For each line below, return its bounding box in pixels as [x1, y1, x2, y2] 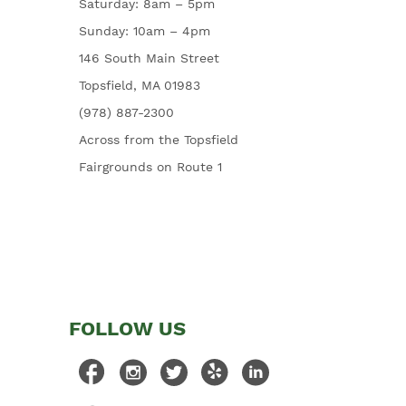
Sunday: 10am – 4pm [78, 24, 210, 38]
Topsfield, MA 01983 [78, 78, 200, 92]
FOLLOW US [69, 317, 186, 340]
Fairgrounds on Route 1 [78, 159, 222, 174]
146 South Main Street [78, 51, 219, 65]
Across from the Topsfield [78, 132, 238, 147]
